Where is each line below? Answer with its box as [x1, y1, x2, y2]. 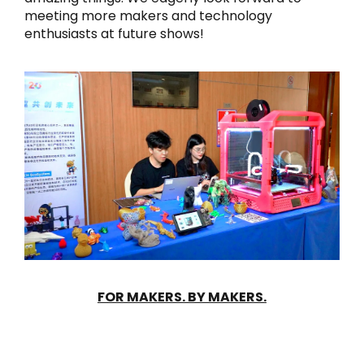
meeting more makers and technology [24, 6, 272, 26]
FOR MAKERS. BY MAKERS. [97, 287, 266, 306]
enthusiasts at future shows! [24, 24, 204, 44]
